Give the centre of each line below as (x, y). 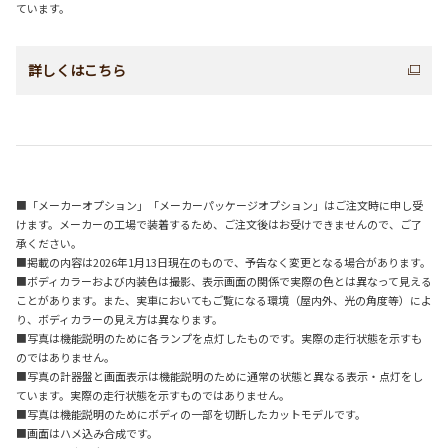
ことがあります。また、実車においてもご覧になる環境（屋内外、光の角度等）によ (224, 300)
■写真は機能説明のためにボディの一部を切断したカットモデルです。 (191, 414)
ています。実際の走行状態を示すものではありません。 (153, 395)
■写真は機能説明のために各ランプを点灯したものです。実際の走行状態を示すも (219, 338)
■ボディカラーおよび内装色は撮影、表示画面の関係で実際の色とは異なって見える (224, 281)
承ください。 (49, 243)
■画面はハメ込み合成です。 (87, 433)
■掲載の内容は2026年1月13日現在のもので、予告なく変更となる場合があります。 (223, 262)
